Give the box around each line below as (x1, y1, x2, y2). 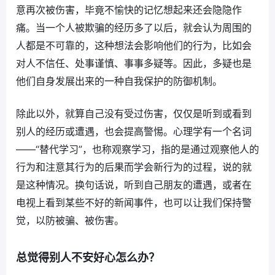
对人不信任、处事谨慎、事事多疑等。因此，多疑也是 (16, 57, 252, 70)
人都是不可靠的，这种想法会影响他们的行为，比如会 (16, 39, 252, 52)
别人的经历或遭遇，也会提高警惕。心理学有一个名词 (16, 125, 252, 138)
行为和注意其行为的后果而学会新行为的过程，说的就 (16, 161, 252, 174)
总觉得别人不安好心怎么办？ (16, 251, 160, 265)
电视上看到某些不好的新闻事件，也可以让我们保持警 (16, 196, 252, 209)
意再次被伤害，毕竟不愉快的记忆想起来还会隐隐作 (16, 4, 242, 17)
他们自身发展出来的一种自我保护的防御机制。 (16, 75, 222, 88)
